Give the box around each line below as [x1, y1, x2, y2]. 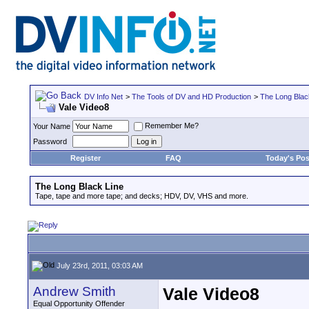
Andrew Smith [33, 284, 116, 299]
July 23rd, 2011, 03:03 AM [54, 261, 143, 270]
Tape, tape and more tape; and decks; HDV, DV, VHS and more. [35, 192, 248, 200]
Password [33, 137, 67, 146]
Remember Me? [145, 121, 199, 130]
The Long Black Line [35, 181, 123, 192]
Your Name [33, 122, 70, 130]
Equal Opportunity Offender [33, 299, 125, 308]
